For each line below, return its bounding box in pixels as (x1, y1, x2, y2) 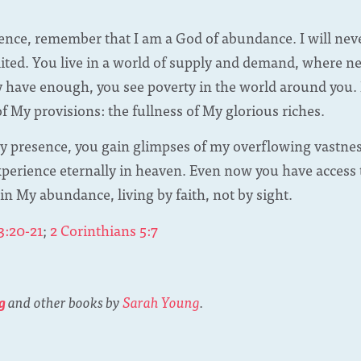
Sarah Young (122, 289, 200, 313)
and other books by (6, 289, 122, 313)
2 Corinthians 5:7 (50, 218, 158, 242)
